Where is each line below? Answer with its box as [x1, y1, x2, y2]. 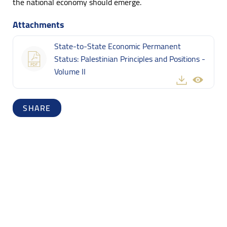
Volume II [54, 63, 86, 79]
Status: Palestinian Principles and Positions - [54, 51, 205, 66]
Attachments [13, 16, 64, 33]
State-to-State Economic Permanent [54, 38, 181, 54]
